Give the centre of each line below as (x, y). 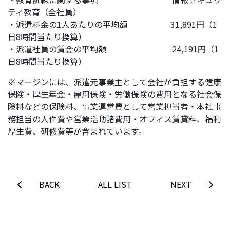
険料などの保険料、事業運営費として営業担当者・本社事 (114, 107)
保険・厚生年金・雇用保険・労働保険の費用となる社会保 (114, 94)
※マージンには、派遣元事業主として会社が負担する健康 (114, 82)
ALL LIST (115, 185)
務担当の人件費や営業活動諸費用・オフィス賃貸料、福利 (114, 119)
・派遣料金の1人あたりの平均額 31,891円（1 (112, 24)
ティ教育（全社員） (44, 12)
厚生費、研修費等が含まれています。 (77, 131)
